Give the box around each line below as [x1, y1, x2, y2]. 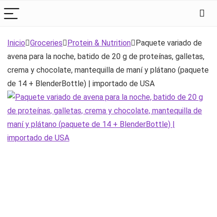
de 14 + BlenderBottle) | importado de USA [7, 79, 155, 88]
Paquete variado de [136, 38, 202, 47]
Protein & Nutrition [67, 38, 131, 47]
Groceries [30, 38, 62, 47]
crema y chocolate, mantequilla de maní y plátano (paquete [7, 65, 209, 75]
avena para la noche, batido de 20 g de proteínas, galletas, [7, 52, 204, 61]
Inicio [7, 38, 25, 47]
